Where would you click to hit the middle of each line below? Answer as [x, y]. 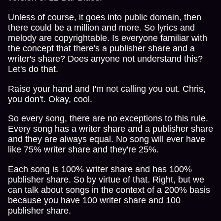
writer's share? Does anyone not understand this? [105, 58]
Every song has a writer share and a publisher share [110, 129]
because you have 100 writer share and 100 [94, 201]
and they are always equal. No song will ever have [107, 139]
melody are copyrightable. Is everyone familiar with [108, 38]
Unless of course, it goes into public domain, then [105, 17]
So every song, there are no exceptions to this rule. [108, 119]
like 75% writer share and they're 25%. [83, 150]
